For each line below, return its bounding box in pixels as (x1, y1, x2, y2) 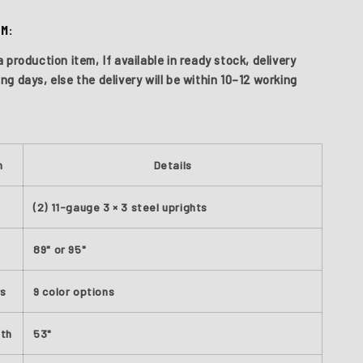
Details (153, 158, 192, 172)
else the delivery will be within (50, 72, 221, 87)
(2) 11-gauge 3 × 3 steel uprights (33, 200, 207, 214)
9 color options (33, 284, 115, 298)
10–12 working (220, 72, 297, 87)
